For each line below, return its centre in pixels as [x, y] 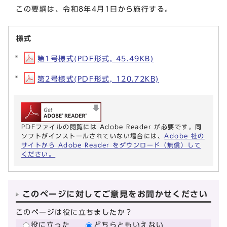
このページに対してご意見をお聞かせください [115, 194]
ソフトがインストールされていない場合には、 [93, 136]
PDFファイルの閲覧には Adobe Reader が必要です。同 [112, 127]
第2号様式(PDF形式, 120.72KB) [98, 79]
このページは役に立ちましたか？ [74, 212]
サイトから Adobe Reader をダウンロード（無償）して [111, 145]
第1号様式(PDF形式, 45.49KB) [96, 59]
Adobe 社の [184, 136]
